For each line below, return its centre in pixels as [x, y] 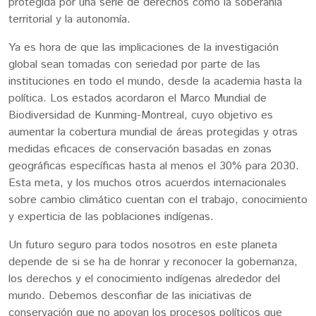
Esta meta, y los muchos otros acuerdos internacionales [147, 183]
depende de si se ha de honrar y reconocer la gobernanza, [153, 262]
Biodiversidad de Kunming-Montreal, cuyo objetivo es [141, 115]
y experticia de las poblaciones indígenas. [113, 217]
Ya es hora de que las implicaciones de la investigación [144, 47]
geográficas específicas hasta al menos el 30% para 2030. [154, 166]
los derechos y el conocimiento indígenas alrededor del [144, 279]
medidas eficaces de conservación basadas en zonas [140, 149]
